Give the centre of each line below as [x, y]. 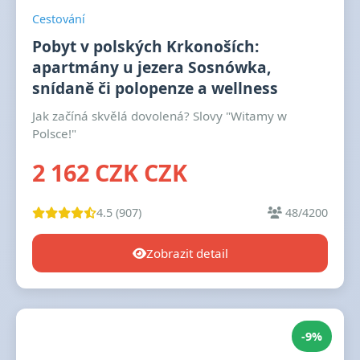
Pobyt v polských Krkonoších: [145, 46]
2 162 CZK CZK [110, 172]
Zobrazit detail [187, 253]
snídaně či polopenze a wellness [155, 88]
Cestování [59, 19]
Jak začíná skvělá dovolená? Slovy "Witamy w [160, 116]
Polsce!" [54, 133]
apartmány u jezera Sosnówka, [151, 67]
